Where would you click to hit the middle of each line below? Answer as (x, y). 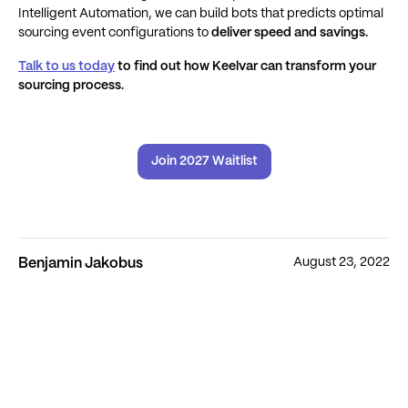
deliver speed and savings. (288, 33)
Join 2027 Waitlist (204, 161)
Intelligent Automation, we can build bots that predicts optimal (201, 14)
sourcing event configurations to (113, 33)
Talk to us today (66, 66)
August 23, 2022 (342, 262)
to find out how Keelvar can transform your (245, 66)
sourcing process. (71, 86)
